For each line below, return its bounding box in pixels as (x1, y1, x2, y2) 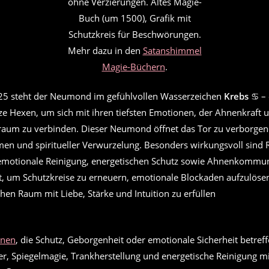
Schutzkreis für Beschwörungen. (68, 28, 201, 40)
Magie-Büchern (101, 60, 165, 73)
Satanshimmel (142, 44, 202, 56)
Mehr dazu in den (67, 44, 143, 56)
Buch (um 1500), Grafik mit (78, 11, 191, 24)
